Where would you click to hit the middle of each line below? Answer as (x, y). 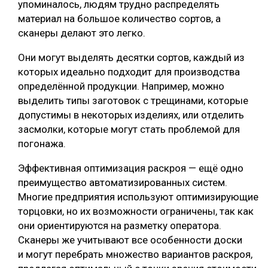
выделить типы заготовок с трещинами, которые (133, 101)
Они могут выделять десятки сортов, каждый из (131, 58)
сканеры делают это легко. (82, 33)
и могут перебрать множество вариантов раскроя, (135, 255)
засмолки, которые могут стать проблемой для (129, 130)
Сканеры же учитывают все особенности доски (130, 240)
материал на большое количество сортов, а (119, 19)
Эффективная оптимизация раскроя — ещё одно (131, 168)
